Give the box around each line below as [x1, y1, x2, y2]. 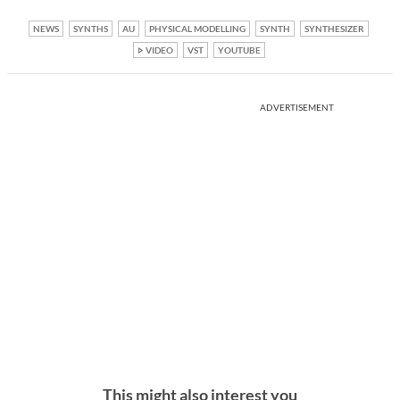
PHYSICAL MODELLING [149, 22, 246, 34]
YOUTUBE [217, 44, 261, 55]
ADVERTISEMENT [260, 101, 334, 112]
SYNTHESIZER [304, 22, 364, 34]
